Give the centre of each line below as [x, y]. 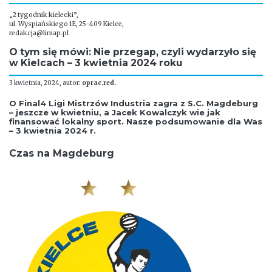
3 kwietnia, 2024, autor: [46, 83]
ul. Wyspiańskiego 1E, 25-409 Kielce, [66, 24]
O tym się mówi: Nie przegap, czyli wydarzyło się [133, 52]
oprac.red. [99, 83]
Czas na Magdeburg [62, 154]
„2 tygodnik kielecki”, [44, 15]
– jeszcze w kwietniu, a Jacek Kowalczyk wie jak [115, 113]
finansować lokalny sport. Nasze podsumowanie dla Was [136, 122]
